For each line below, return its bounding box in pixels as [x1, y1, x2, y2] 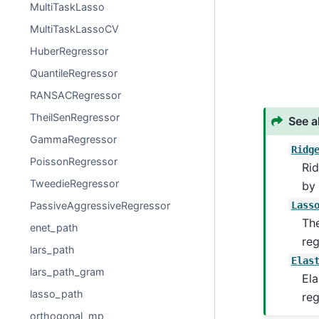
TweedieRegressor [30, 177, 120, 189]
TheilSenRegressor [30, 111, 120, 123]
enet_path [30, 221, 79, 234]
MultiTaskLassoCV [30, 23, 120, 35]
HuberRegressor [30, 45, 109, 57]
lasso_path [30, 288, 84, 300]
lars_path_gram [30, 266, 105, 278]
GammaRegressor [30, 133, 117, 145]
